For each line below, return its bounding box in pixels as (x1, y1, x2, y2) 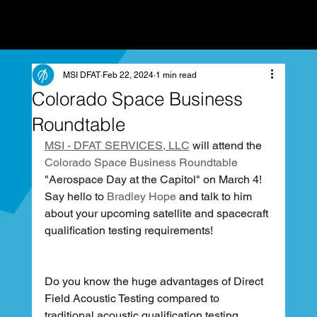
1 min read (155, 70, 197, 80)
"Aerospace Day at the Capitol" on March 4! (44, 173, 265, 186)
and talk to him (175, 190, 255, 203)
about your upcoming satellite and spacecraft (44, 207, 271, 220)
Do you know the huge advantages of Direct (44, 275, 266, 288)
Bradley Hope (106, 190, 176, 203)
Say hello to (44, 190, 107, 203)
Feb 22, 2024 (102, 70, 154, 80)
